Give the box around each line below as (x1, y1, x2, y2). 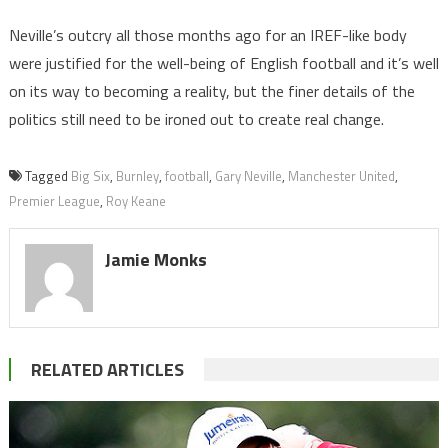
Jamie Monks (104, 246, 207, 274)
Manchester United (287, 166, 395, 187)
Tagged (24, 166, 71, 187)
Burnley (115, 166, 159, 187)
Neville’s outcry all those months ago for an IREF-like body (8, 23, 407, 48)
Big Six (70, 166, 110, 187)
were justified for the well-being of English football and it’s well (8, 51, 439, 76)
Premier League (8, 191, 100, 212)
